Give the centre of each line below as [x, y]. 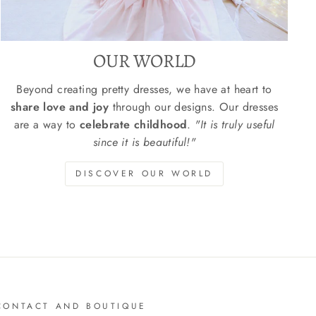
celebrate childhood [133, 125]
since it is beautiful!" [145, 142]
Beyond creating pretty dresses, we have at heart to [144, 90]
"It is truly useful [235, 125]
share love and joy [61, 107]
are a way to [47, 125]
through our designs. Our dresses [195, 107]
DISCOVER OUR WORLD [145, 174]
